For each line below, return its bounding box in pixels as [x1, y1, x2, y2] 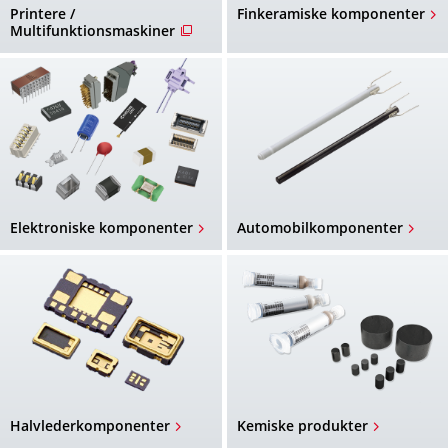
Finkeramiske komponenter [236, 3, 425, 23]
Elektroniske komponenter [10, 218, 193, 238]
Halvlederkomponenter [10, 415, 170, 435]
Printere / [10, 3, 75, 23]
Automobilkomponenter [236, 218, 403, 238]
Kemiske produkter [236, 415, 368, 435]
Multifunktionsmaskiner [10, 20, 175, 40]
